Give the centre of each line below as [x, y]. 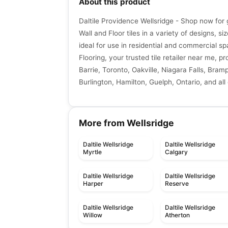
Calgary [177, 152]
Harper [93, 184]
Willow [93, 215]
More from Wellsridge [126, 123]
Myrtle [92, 152]
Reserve [177, 184]
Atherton [178, 215]
